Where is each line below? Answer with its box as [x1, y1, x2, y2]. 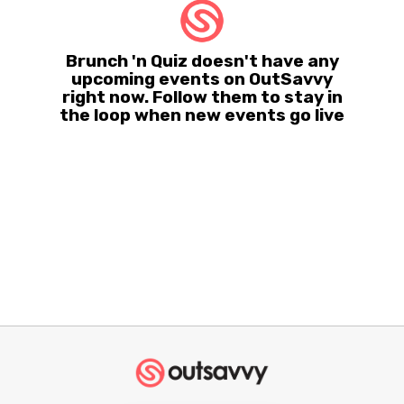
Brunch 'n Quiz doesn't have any [65, 50, 339, 71]
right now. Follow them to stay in [61, 86, 343, 107]
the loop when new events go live [60, 104, 344, 125]
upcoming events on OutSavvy [71, 68, 333, 89]
